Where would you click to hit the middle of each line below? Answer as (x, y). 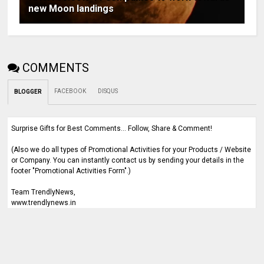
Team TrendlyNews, (44, 192)
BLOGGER (28, 92)
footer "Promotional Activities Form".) (71, 171)
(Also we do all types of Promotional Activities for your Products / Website (131, 150)
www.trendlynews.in (44, 203)
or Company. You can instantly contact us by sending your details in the (128, 160)
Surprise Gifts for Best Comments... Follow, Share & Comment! (112, 128)
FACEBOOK (70, 91)
